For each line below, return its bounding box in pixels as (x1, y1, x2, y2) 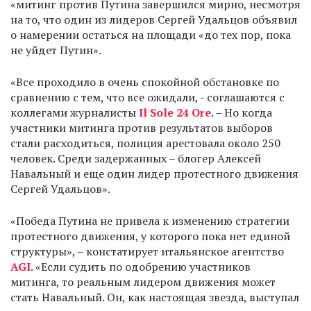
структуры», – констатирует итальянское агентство (10, 244, 284, 259)
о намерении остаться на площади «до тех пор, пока (10, 27, 291, 42)
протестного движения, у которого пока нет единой (10, 228, 290, 244)
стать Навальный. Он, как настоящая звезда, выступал (10, 289, 299, 305)
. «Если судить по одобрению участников (31, 259, 251, 274)
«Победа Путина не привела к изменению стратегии (10, 213, 289, 228)
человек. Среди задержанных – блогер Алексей (10, 151, 261, 166)
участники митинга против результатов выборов (10, 120, 273, 135)
